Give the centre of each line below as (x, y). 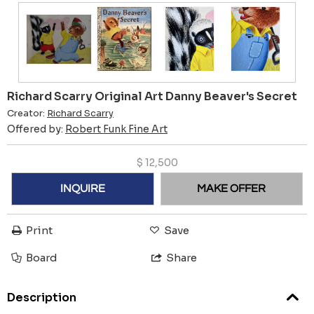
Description (42, 298)
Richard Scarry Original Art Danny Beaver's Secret (152, 97)
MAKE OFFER (232, 189)
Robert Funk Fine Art (116, 129)
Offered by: (36, 129)
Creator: (27, 114)
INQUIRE (82, 189)
